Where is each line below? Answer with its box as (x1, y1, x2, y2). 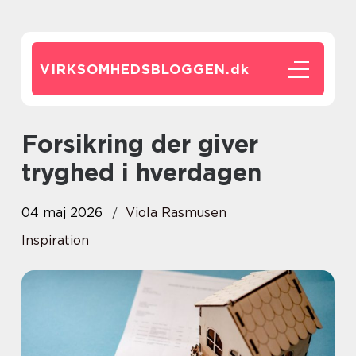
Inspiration (21, 233, 89, 248)
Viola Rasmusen (126, 205, 226, 220)
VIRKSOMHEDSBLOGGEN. (40, 61, 230, 77)
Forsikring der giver (21, 130, 37, 158)
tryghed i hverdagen (21, 158, 261, 187)
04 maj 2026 (21, 205, 103, 220)
